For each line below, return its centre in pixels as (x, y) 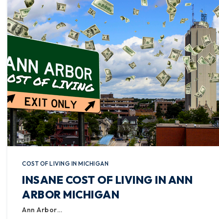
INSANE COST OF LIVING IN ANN (107, 180)
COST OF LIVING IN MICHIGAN (65, 164)
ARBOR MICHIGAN (71, 195)
